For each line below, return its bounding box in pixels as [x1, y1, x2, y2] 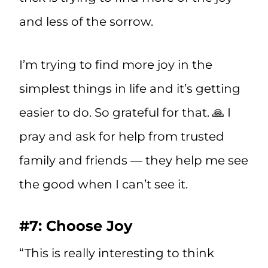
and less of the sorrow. [19, 14, 153, 29]
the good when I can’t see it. [19, 177, 188, 192]
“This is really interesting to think [19, 246, 214, 261]
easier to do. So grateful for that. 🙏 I [19, 105, 231, 120]
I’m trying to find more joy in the [19, 57, 212, 72]
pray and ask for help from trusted [19, 129, 224, 144]
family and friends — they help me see [19, 153, 248, 168]
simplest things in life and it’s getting [19, 81, 240, 96]
